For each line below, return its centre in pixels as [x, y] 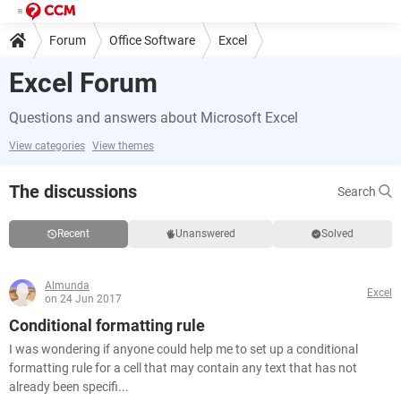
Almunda [67, 286]
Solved [338, 234]
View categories [47, 146]
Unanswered [205, 234]
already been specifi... [69, 387]
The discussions [73, 192]
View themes [123, 146]
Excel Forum [83, 83]
